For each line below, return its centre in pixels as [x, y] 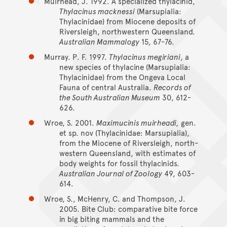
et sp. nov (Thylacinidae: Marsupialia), [124, 132]
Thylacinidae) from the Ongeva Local [122, 77]
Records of [172, 87]
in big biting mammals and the [111, 218]
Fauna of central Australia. [106, 87]
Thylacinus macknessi [97, 11]
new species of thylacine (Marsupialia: [125, 66]
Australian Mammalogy [99, 41]
